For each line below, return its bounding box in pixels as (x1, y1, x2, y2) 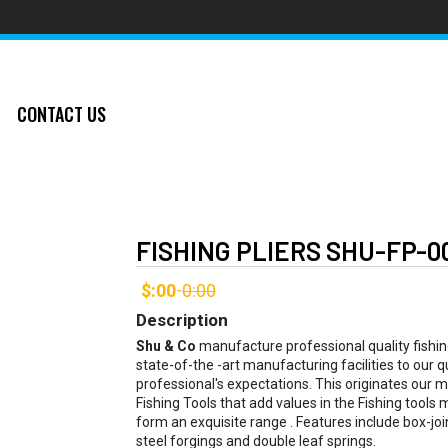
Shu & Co (135, 338, 196, 354)
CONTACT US (17, 100, 106, 127)
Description (135, 310, 228, 330)
